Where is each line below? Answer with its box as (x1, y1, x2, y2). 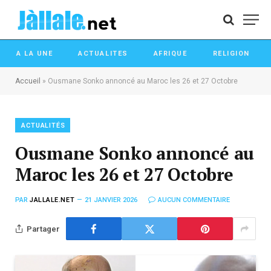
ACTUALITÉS (21, 122, 65, 129)
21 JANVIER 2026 (85, 196, 138, 204)
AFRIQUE (153, 50, 188, 57)
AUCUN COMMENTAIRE (158, 196, 230, 204)
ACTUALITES (78, 50, 128, 57)
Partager (27, 224, 60, 233)
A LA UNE (16, 50, 53, 57)
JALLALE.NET (30, 196, 75, 204)
